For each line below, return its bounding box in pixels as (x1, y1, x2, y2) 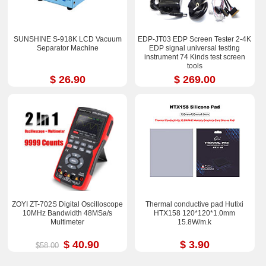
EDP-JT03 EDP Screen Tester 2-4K (138, 34, 252, 43)
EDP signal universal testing (149, 43, 240, 52)
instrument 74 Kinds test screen (144, 52, 245, 61)
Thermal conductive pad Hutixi (145, 200, 244, 209)
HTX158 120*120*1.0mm (154, 209, 236, 218)
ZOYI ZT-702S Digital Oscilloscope (12, 200, 123, 209)
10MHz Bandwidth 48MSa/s (23, 209, 113, 218)
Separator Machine (36, 43, 99, 52)
